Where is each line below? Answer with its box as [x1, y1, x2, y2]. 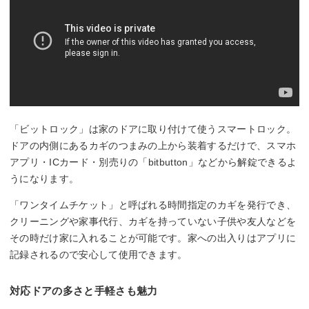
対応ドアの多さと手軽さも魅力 [10, 285, 158, 297]
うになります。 [10, 173, 79, 185]
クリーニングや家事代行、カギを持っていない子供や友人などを [10, 216, 297, 228]
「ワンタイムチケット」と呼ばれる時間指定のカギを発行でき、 [10, 199, 297, 211]
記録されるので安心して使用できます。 [10, 249, 188, 261]
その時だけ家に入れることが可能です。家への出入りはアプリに [10, 232, 297, 244]
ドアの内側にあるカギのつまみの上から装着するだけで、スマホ [10, 140, 297, 152]
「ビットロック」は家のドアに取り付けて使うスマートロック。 [10, 123, 297, 135]
